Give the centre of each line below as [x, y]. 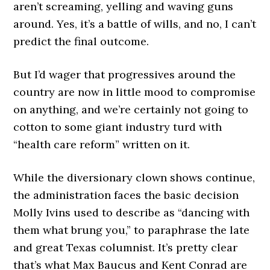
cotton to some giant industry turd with [118, 127]
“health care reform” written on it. [102, 144]
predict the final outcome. [81, 41]
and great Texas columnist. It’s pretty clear [126, 247]
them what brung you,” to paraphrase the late [132, 230]
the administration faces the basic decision [126, 195]
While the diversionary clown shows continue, [134, 177]
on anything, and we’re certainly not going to [131, 109]
